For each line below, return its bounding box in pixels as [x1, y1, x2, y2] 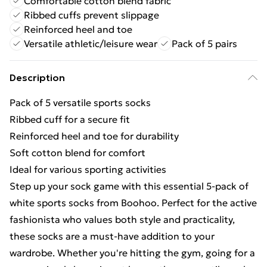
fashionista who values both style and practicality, [10, 213, 235, 225]
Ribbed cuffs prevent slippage [24, 9, 159, 21]
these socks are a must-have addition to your [10, 230, 215, 242]
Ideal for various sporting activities [10, 163, 166, 175]
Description [10, 72, 65, 83]
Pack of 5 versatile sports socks [10, 97, 151, 108]
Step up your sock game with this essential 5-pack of [10, 180, 249, 192]
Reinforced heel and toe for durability [10, 130, 179, 142]
